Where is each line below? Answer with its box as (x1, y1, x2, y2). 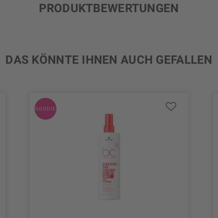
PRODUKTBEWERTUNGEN (39, 1, 179, 16)
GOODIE (35, 106, 56, 112)
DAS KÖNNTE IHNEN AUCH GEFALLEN (5, 53, 213, 67)
